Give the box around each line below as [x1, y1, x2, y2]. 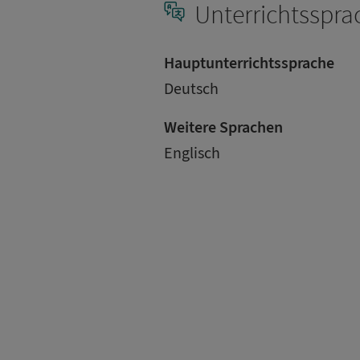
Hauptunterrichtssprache [164, 53, 334, 73]
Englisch [164, 143, 220, 163]
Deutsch [164, 79, 219, 99]
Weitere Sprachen [164, 117, 283, 137]
